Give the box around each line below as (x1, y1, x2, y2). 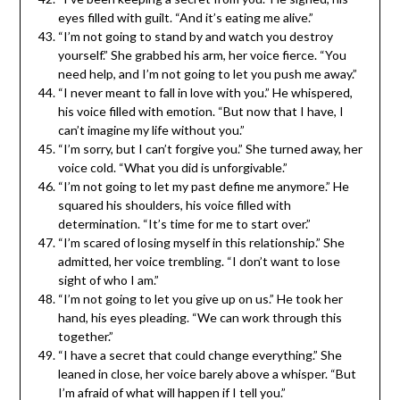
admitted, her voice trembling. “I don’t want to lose (57, 253, 340, 269)
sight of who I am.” (57, 271, 159, 287)
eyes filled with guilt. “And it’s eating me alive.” (57, 9, 313, 25)
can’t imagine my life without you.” (57, 121, 245, 137)
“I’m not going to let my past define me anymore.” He (57, 178, 349, 194)
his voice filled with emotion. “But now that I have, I (57, 103, 344, 119)
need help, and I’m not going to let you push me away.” (57, 65, 357, 81)
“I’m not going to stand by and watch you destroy (57, 28, 333, 44)
